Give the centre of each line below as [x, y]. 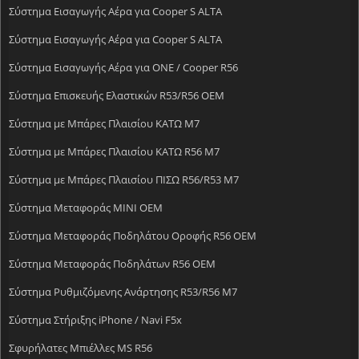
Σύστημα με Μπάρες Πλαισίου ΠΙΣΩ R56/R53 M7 [124, 179]
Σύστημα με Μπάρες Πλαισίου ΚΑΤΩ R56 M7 [114, 151]
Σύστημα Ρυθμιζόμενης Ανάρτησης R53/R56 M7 [123, 291]
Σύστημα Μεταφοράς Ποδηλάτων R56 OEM [112, 263]
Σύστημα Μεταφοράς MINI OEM [86, 207]
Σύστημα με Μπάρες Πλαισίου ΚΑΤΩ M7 [104, 123]
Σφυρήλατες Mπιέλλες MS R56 [81, 347]
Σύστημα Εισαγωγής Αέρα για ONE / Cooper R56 [123, 67]
